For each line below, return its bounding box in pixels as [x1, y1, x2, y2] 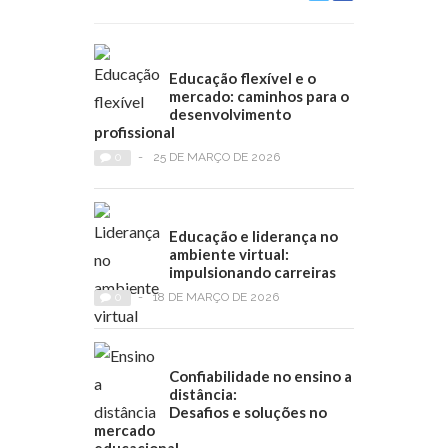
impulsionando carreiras [169, 263, 336, 282]
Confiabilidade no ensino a [169, 367, 352, 386]
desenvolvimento [169, 105, 291, 124]
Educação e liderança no [169, 227, 338, 246]
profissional [94, 123, 175, 142]
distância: [169, 385, 237, 404]
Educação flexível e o [169, 69, 316, 88]
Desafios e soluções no [169, 403, 327, 422]
